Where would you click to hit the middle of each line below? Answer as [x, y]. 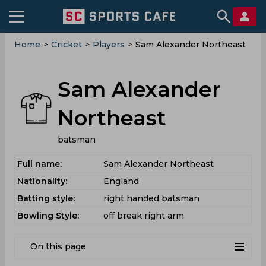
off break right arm [144, 216]
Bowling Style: [48, 216]
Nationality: [42, 181]
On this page [58, 246]
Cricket [66, 45]
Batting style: [46, 198]
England [121, 181]
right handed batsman [151, 198]
